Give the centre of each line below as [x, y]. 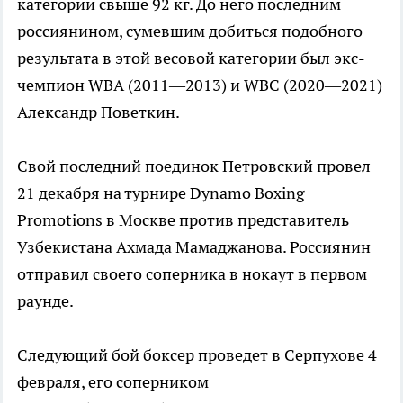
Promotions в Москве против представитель [183, 220]
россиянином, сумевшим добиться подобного [190, 31]
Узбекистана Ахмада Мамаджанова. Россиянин [194, 247]
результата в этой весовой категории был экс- [191, 58]
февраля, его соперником [113, 382]
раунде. [45, 301]
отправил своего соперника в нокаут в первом [192, 274]
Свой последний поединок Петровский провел [194, 166]
